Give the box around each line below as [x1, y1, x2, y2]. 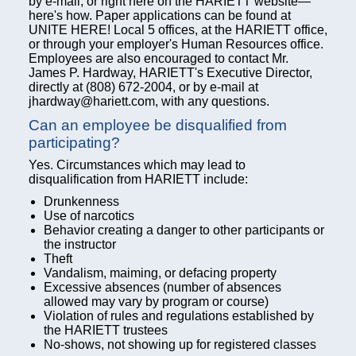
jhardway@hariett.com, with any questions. [29, 95, 269, 108]
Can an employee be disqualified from [29, 117, 287, 133]
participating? [29, 134, 120, 151]
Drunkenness [44, 195, 119, 208]
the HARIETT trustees [44, 323, 168, 337]
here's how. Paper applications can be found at [29, 9, 291, 22]
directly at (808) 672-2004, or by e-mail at [29, 80, 258, 94]
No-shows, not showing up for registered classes [44, 338, 316, 351]
